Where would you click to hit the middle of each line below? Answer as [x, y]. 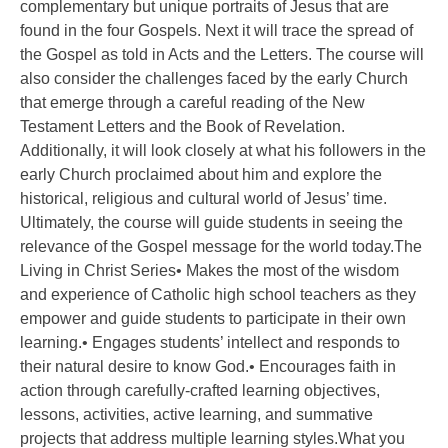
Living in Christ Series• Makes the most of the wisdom [209, 270]
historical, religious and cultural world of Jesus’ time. [203, 198]
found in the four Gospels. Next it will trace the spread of [216, 30]
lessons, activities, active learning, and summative [196, 414]
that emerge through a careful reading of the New [192, 102]
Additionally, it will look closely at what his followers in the [223, 150]
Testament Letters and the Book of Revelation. [182, 126]
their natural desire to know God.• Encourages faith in [208, 366]
